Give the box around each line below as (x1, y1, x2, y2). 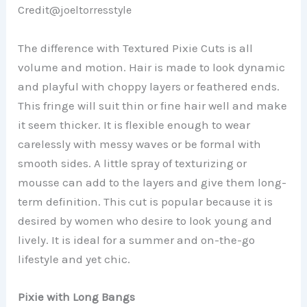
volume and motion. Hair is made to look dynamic (18, 60, 286, 74)
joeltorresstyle (60, 3, 132, 17)
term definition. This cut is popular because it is (18, 194, 273, 208)
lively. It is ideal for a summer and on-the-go (18, 232, 256, 247)
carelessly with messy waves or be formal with (18, 136, 262, 151)
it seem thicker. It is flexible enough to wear (18, 117, 251, 132)
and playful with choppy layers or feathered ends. (18, 79, 280, 93)
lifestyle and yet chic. (18, 251, 131, 266)
